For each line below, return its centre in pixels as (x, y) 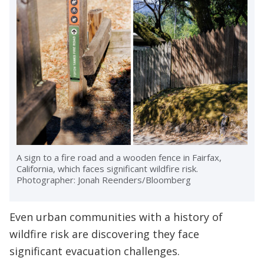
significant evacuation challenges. (95, 251)
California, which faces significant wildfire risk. (107, 169)
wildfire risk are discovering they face (104, 234)
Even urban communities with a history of (116, 217)
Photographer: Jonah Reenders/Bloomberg (104, 180)
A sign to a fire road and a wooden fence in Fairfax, (119, 158)
